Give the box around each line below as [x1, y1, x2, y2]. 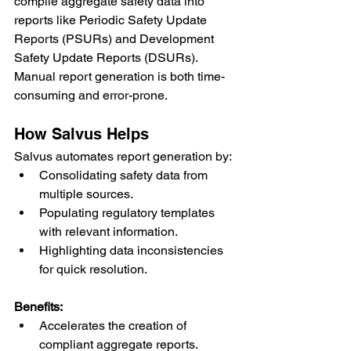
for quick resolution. [39, 261, 147, 277]
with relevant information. [39, 223, 178, 239]
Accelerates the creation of [39, 317, 190, 333]
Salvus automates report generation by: [14, 148, 232, 164]
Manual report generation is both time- [14, 68, 225, 84]
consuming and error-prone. [14, 87, 168, 103]
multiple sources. [39, 186, 133, 201]
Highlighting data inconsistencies [39, 242, 226, 258]
